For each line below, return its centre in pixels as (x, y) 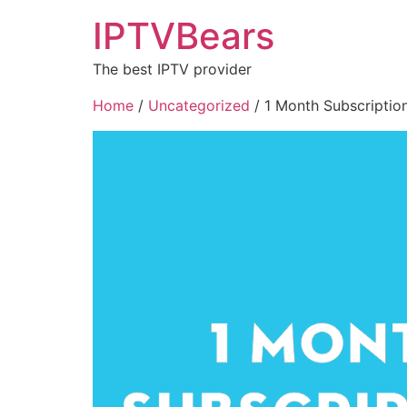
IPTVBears (184, 36)
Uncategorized (199, 105)
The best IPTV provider (172, 69)
